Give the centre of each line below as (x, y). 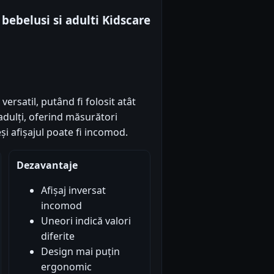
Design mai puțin (80, 251)
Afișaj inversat (73, 190)
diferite (57, 236)
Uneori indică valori (86, 220)
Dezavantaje (47, 165)
